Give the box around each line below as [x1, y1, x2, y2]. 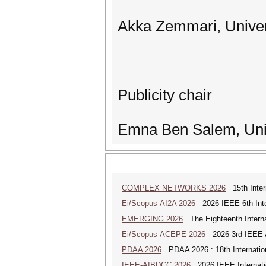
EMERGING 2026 [122, 214, 183, 223]
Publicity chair [118, 87, 212, 103]
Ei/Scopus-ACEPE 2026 [122, 230, 205, 239]
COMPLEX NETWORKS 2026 [122, 183, 226, 192]
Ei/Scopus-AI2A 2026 [122, 199, 195, 208]
